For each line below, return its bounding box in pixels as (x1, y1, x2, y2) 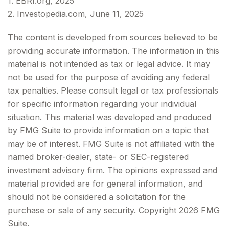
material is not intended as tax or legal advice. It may (8, 59, 210, 70)
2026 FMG (179, 205, 220, 216)
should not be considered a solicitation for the (8, 192, 186, 202)
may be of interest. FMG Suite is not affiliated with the (8, 139, 215, 149)
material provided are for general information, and (8, 178, 202, 189)
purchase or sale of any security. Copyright (8, 205, 179, 216)
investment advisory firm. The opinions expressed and (8, 165, 217, 176)
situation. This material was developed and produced (8, 112, 211, 123)
